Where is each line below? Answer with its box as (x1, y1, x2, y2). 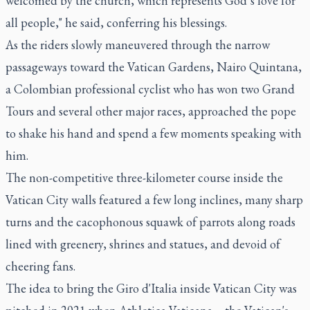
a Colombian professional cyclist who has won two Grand (6, 80, 295, 97)
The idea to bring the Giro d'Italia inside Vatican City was (6, 280, 297, 296)
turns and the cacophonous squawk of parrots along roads (6, 213, 295, 230)
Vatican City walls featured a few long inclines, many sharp (6, 191, 303, 208)
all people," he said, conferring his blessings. (6, 14, 227, 30)
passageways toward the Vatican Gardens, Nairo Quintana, (6, 58, 302, 75)
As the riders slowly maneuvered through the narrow (6, 36, 270, 53)
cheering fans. (6, 257, 75, 274)
